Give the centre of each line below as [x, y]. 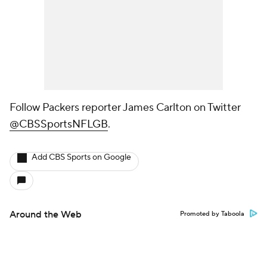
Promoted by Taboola [212, 214]
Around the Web [46, 215]
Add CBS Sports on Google [81, 157]
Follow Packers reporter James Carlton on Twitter [125, 108]
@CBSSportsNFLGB [59, 124]
